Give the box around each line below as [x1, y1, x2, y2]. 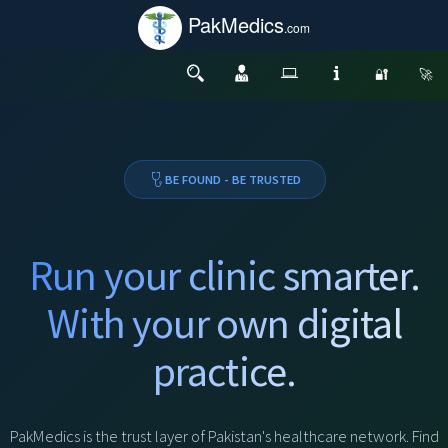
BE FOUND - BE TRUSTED [164, 172, 301, 187]
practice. [152, 345, 297, 397]
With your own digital [47, 297, 402, 349]
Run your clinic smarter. [29, 249, 420, 301]
